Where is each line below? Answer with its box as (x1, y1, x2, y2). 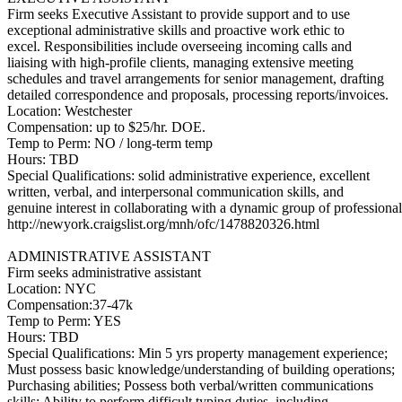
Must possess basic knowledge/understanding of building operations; (7, 362, 395, 377)
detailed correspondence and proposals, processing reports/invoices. (7, 87, 389, 102)
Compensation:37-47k (7, 297, 133, 312)
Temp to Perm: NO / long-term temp (7, 135, 213, 151)
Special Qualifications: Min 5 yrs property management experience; (7, 345, 388, 361)
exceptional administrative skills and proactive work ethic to (7, 22, 345, 38)
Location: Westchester (7, 103, 132, 118)
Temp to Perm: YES (7, 313, 121, 328)
